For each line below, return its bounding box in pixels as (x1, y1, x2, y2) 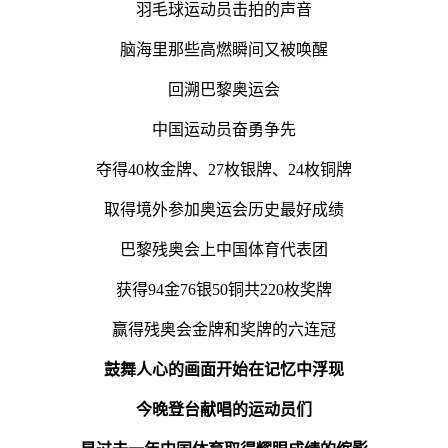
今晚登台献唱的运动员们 (136, 400, 312, 418)
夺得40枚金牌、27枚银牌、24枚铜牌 (96, 160, 352, 178)
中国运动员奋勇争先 (152, 120, 296, 138)
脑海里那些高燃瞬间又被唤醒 (120, 40, 328, 58)
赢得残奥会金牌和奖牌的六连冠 (112, 320, 336, 338)
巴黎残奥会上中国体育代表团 (120, 240, 328, 258)
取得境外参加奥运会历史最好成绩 (104, 200, 344, 218)
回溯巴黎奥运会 (168, 80, 280, 98)
